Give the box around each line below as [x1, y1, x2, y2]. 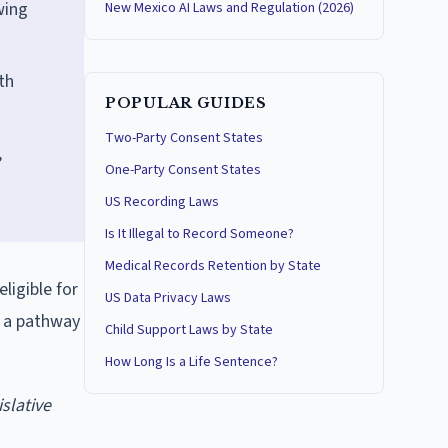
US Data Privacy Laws [105, 288, 231, 308]
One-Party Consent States [105, 160, 261, 180]
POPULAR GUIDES [105, 94, 267, 112]
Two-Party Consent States [105, 128, 263, 148]
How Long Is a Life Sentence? [105, 352, 278, 372]
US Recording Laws [105, 192, 219, 212]
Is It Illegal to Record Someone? [105, 224, 294, 244]
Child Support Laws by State [105, 320, 273, 340]
